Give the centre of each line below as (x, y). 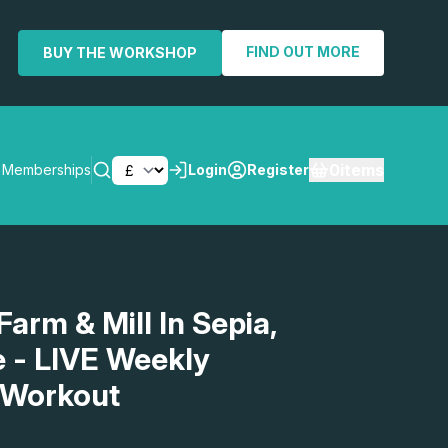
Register (278, 170)
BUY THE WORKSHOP (120, 52)
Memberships (46, 170)
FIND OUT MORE (303, 51)
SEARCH (328, 287)
